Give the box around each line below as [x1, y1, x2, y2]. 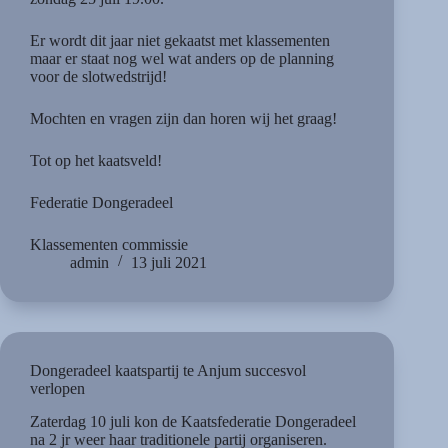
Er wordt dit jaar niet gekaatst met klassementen [30, 31, 330, 49]
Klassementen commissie [30, 235, 188, 253]
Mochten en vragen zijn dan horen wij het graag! [30, 109, 341, 127]
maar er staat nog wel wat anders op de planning [30, 49, 334, 67]
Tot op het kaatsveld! [30, 151, 166, 169]
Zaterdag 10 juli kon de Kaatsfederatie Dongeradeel [30, 412, 356, 430]
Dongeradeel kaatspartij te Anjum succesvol [30, 361, 306, 379]
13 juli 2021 [131, 253, 207, 271]
